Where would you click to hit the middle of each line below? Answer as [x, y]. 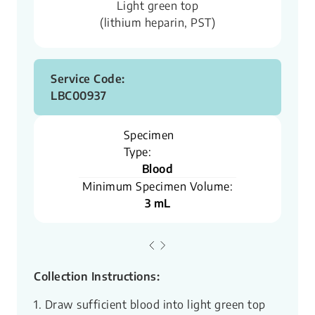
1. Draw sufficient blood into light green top [150, 305]
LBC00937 [78, 96]
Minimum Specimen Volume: [157, 187]
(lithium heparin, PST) [157, 23]
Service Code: [88, 79]
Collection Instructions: [97, 277]
